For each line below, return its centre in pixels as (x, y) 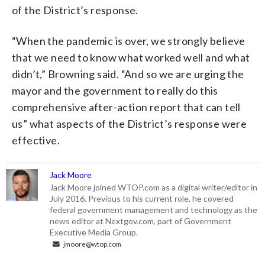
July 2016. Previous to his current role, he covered (142, 198)
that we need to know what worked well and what (131, 57)
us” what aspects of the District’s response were (130, 123)
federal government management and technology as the (154, 209)
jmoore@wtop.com (92, 243)
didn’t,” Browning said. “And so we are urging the (128, 74)
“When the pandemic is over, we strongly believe (129, 41)
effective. (36, 140)
